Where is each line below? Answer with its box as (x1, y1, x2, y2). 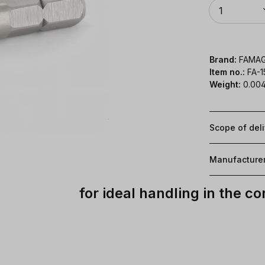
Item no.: (209, 66, 247, 77)
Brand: (209, 54, 237, 64)
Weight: (209, 79, 241, 89)
